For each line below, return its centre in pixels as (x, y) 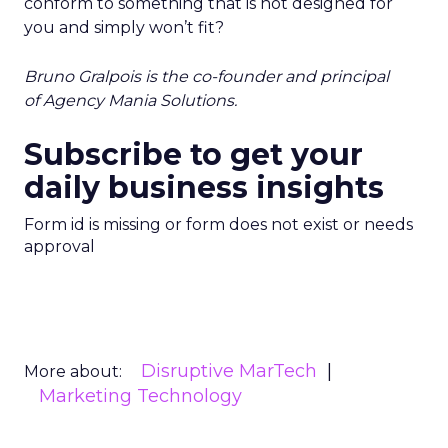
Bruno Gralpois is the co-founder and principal (206, 76)
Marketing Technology (140, 395)
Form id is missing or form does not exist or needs (218, 224)
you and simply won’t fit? (124, 27)
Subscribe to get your (193, 154)
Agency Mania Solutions (138, 100)
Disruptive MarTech (229, 370)
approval (59, 246)
